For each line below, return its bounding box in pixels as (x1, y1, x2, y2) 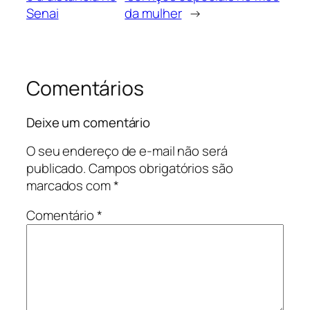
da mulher (125, 3, 182, 22)
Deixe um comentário (26, 113, 151, 132)
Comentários (26, 74, 144, 102)
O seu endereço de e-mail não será (26, 141, 228, 160)
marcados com (26, 176, 113, 194)
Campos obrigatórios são (88, 158, 233, 177)
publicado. (26, 158, 86, 177)
